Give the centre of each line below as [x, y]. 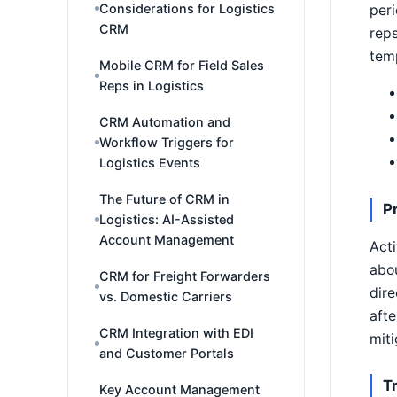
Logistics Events [150, 163]
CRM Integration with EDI [176, 333]
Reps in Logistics [152, 86]
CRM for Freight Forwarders [185, 276]
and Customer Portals [167, 353]
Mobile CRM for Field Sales [182, 65]
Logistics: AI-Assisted [167, 219]
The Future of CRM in [164, 199]
